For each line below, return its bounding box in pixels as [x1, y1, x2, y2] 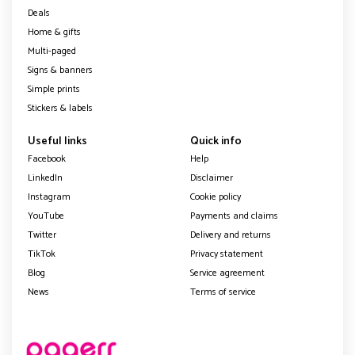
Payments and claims [190, 208, 278, 223]
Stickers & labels [28, 100, 93, 116]
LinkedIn [28, 170, 63, 185]
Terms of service [190, 284, 256, 300]
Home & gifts [28, 24, 81, 40]
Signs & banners [28, 62, 93, 78]
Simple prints [28, 81, 80, 97]
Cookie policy [190, 189, 241, 204]
